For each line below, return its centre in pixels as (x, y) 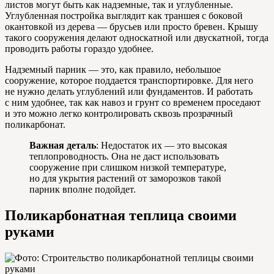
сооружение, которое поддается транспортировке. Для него (129, 81)
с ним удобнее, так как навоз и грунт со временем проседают (133, 103)
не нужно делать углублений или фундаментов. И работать (129, 92)
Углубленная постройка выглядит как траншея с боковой (124, 16)
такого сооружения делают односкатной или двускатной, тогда (137, 38)
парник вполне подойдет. (83, 190)
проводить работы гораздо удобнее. (79, 49)
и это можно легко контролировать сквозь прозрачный (119, 114)
